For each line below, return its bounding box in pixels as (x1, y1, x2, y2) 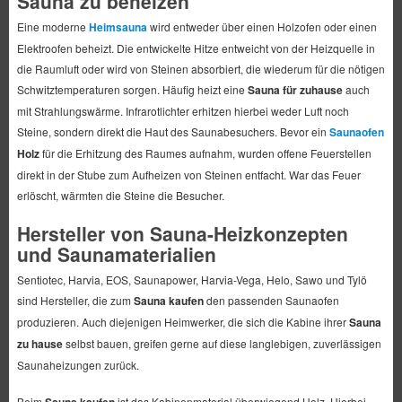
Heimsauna (88, 19, 147, 35)
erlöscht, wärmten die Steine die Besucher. (16, 188, 224, 203)
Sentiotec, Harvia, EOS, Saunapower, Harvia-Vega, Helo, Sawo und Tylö (16, 272, 367, 287)
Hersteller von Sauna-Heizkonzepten (16, 220, 348, 247)
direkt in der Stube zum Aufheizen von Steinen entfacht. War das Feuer (16, 167, 361, 182)
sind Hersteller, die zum (16, 293, 134, 308)
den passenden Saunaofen (203, 293, 339, 308)
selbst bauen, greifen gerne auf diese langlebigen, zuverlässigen (62, 336, 381, 351)
